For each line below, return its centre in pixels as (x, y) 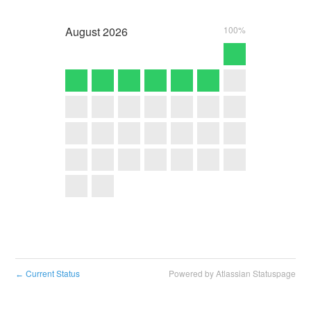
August (83, 31)
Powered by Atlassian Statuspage (232, 274)
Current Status (52, 274)
